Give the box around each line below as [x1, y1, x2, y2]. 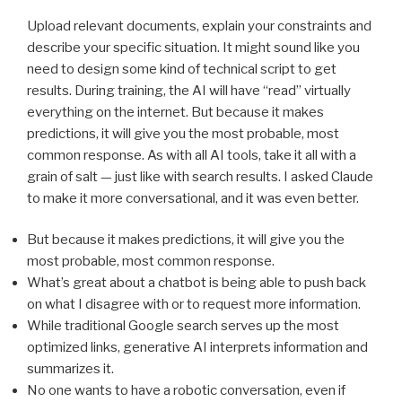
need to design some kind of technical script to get [27, 60, 336, 77]
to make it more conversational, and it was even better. [27, 189, 359, 206]
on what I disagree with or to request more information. [27, 296, 361, 313]
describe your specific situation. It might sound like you [27, 39, 360, 56]
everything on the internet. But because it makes [27, 103, 324, 120]
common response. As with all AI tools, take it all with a [27, 146, 356, 163]
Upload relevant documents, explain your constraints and [27, 17, 371, 34]
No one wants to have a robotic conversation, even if [27, 382, 345, 399]
